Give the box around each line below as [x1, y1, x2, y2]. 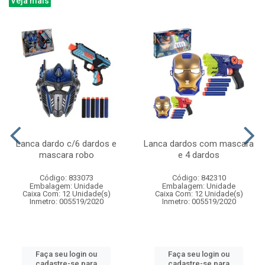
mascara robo [38, 149, 94, 160]
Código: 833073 [39, 173, 93, 182]
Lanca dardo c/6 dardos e [16, 138, 117, 149]
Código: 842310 [172, 173, 226, 182]
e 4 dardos [178, 149, 219, 160]
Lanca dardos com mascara [144, 138, 254, 149]
